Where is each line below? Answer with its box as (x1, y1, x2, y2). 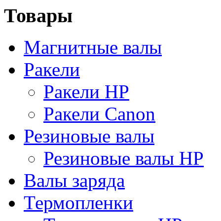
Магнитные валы (24, 37, 162, 58)
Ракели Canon (43, 103, 155, 125)
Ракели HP (43, 81, 129, 103)
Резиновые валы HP (43, 147, 204, 169)
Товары (4, 4, 73, 27)
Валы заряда (24, 170, 125, 191)
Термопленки (24, 192, 133, 214)
